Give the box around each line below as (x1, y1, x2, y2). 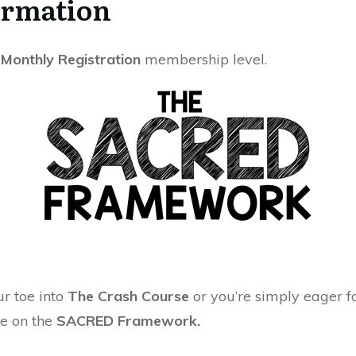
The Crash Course (68, 287, 189, 306)
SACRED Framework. (56, 311, 200, 331)
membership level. (141, 50, 267, 69)
